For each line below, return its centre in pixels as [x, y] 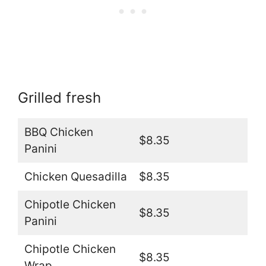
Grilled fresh [59, 98]
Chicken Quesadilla [75, 177]
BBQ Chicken [58, 132]
